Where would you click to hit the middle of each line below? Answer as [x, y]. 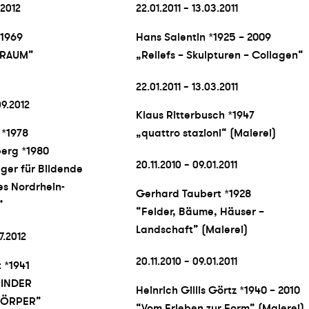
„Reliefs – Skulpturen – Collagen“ [219, 55]
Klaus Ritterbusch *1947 [195, 116]
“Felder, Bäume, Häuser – [200, 212]
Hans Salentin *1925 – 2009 [203, 37]
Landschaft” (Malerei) [191, 230]
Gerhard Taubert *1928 [193, 194]
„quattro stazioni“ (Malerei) [206, 133]
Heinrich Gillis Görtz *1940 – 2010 [218, 290]
